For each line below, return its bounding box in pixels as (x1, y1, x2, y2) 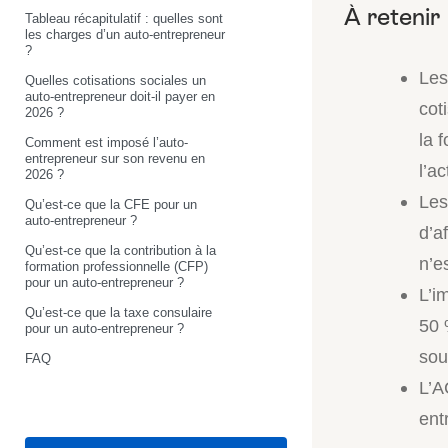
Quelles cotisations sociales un (25, 72, 206, 88)
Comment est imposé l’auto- (25, 134, 188, 150)
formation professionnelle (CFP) (25, 258, 208, 274)
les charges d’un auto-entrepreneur (25, 26, 225, 42)
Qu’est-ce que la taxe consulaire (25, 304, 212, 320)
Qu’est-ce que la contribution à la (25, 242, 216, 258)
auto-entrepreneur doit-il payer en (25, 88, 215, 104)
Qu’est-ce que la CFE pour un (25, 196, 197, 212)
